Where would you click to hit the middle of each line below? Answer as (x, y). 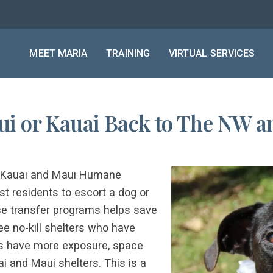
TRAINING (128, 53)
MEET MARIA (58, 53)
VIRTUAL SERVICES (212, 53)
